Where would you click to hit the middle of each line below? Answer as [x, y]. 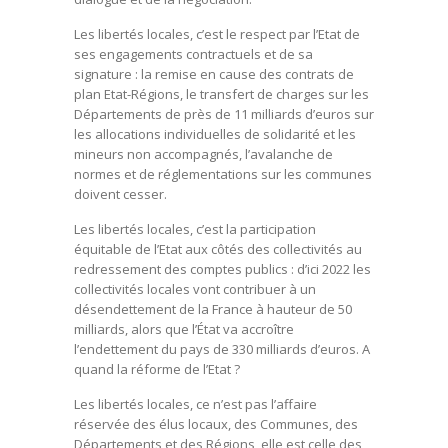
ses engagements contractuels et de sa [193, 53]
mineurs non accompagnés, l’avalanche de [203, 153]
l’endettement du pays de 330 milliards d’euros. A [222, 348]
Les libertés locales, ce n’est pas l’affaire [195, 403]
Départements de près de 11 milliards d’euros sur [224, 113]
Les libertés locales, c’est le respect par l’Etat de [217, 33]
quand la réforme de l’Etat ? [157, 368]
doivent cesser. [120, 193]
